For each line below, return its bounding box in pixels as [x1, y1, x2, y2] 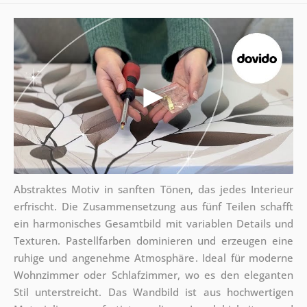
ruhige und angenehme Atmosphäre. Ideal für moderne [13, 251, 294, 265]
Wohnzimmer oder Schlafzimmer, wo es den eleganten [13, 268, 294, 282]
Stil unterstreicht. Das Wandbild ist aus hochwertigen [13, 285, 294, 299]
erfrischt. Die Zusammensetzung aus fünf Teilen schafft [13, 199, 294, 214]
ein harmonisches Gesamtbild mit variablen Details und [13, 217, 294, 231]
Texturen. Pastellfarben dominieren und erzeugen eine [13, 234, 294, 248]
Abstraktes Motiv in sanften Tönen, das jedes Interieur [13, 182, 294, 197]
